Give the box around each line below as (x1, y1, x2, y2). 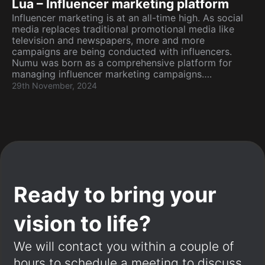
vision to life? (14, 211, 151, 237)
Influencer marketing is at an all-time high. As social (12, 12, 243, 24)
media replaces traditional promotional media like (12, 23, 234, 35)
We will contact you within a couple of (14, 239, 234, 254)
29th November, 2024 (12, 80, 97, 91)
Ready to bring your (14, 182, 216, 208)
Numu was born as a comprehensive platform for (12, 57, 232, 69)
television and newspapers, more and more (12, 34, 205, 46)
